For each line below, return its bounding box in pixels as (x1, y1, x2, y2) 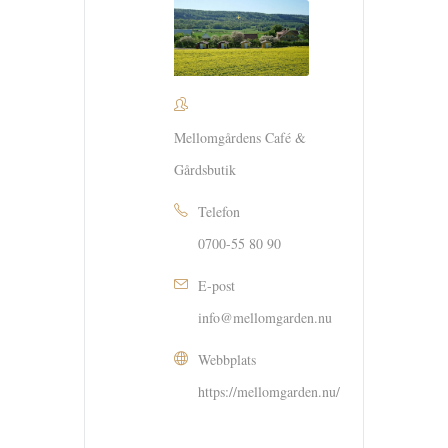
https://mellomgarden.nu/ (198, 381, 340, 401)
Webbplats (198, 349, 256, 369)
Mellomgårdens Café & (174, 127, 306, 147)
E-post (198, 275, 235, 295)
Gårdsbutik (174, 159, 236, 179)
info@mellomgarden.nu (198, 307, 332, 327)
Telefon (198, 201, 240, 221)
